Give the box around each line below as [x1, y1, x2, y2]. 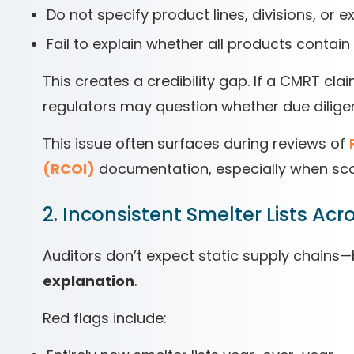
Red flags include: [43, 308, 167, 328]
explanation [43, 271, 134, 291]
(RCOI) [43, 159, 95, 179]
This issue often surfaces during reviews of [43, 134, 349, 153]
